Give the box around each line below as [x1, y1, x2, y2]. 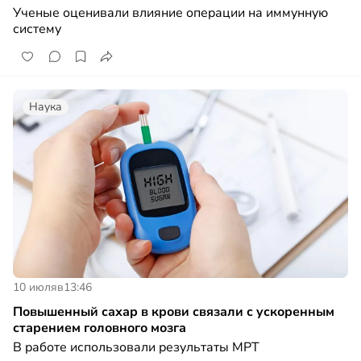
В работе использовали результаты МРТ [13, 338, 259, 356]
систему [13, 19, 61, 38]
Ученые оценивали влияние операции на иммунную [13, 3, 328, 22]
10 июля [13, 279, 57, 295]
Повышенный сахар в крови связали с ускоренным [13, 302, 334, 321]
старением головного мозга [13, 318, 186, 337]
